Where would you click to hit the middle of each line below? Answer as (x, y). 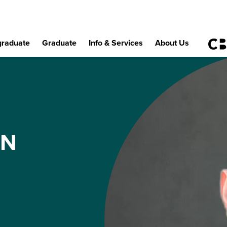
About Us (172, 43)
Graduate (59, 43)
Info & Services (116, 43)
